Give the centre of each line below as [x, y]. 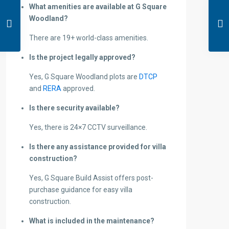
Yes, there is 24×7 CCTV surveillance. [88, 128]
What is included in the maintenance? [92, 221]
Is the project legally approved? [82, 58]
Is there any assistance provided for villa [98, 147]
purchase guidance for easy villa [81, 190]
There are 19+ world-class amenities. [89, 38]
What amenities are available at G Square [98, 7]
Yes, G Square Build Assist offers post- [91, 178]
